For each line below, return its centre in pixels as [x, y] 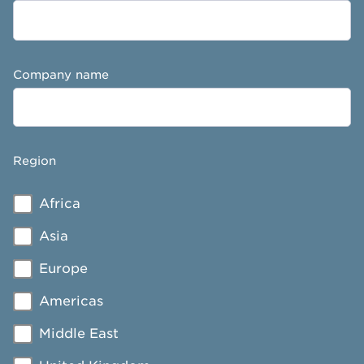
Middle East [79, 334]
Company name [61, 74]
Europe [63, 269]
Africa [60, 204]
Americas [71, 301]
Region [35, 160]
